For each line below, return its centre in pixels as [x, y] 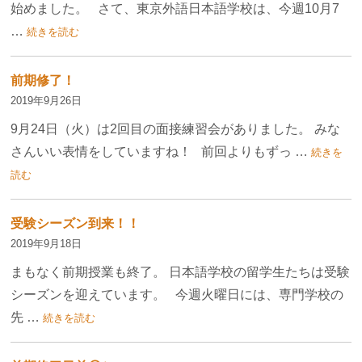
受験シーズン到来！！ [76, 224]
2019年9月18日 [46, 244]
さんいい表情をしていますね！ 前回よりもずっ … [160, 152]
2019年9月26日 [46, 101]
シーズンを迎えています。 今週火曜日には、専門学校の [177, 295]
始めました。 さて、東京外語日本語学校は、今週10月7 [175, 9]
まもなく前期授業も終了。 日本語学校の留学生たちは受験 [181, 272]
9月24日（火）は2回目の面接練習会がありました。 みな [176, 129]
